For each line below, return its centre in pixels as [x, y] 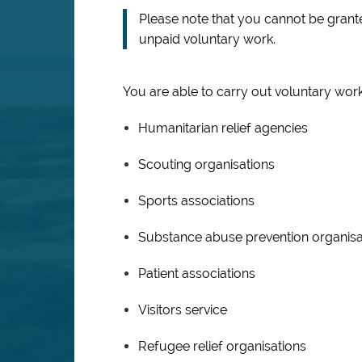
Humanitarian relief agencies [223, 128]
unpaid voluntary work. [207, 39]
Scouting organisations [206, 164]
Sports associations [196, 201]
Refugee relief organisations [222, 346]
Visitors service [183, 310]
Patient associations [197, 274]
